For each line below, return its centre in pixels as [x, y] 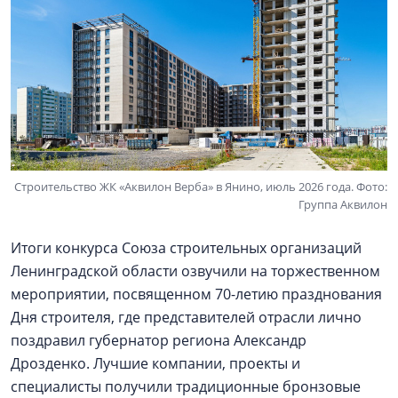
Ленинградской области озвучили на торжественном [195, 271]
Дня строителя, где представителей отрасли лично [186, 317]
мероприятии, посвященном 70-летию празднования [196, 294]
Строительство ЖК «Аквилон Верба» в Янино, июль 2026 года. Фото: [201, 186]
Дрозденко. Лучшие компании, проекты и [155, 363]
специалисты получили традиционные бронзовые [186, 386]
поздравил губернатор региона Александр [159, 340]
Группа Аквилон [343, 204]
